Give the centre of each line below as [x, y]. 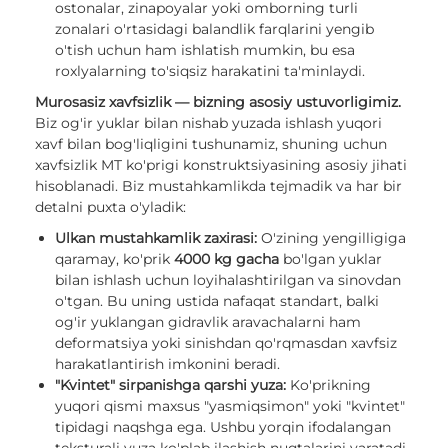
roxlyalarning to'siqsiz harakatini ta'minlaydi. [210, 71]
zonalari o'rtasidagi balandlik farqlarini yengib [214, 29]
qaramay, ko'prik [114, 259]
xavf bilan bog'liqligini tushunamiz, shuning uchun [211, 144]
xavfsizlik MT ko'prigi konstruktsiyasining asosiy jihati [221, 165]
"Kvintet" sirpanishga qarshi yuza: [170, 385]
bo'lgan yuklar [330, 259]
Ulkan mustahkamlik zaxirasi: [156, 238]
